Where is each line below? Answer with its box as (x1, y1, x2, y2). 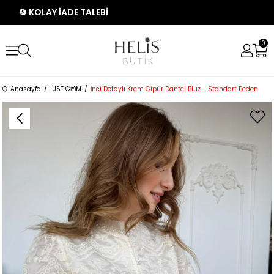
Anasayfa (10, 84, 42, 94)
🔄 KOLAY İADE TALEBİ (18, 6, 108, 18)
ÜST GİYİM (52, 84, 82, 94)
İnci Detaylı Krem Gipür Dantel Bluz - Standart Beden (91, 84, 259, 94)
